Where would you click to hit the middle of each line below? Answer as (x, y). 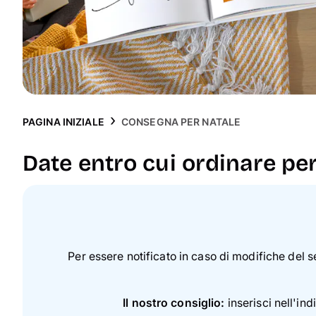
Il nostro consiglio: (174, 303)
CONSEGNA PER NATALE (181, 121)
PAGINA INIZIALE (63, 121)
